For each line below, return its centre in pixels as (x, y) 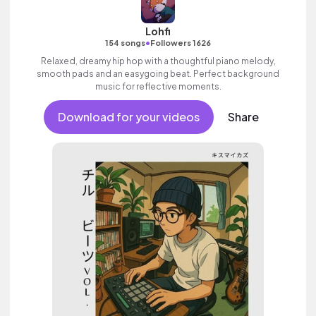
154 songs (125, 43)
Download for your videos (128, 117)
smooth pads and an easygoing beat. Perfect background (158, 74)
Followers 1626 (181, 43)
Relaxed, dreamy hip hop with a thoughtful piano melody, (158, 61)
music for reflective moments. (158, 86)
